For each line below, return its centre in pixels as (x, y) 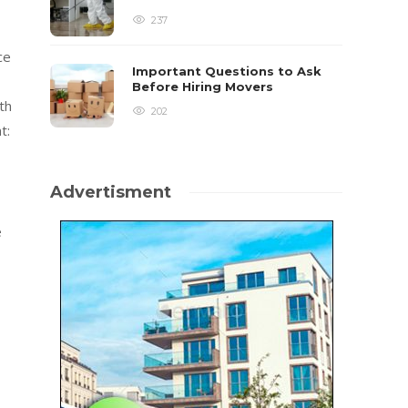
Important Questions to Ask (227, 71)
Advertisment (111, 192)
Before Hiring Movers (205, 87)
